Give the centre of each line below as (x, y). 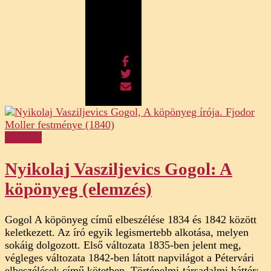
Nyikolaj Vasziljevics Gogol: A (119, 168)
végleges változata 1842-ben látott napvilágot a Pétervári (129, 257)
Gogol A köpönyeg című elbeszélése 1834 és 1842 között (131, 219)
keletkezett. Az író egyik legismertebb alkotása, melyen (127, 232)
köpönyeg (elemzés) (78, 188)
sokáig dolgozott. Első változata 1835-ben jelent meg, (123, 245)
